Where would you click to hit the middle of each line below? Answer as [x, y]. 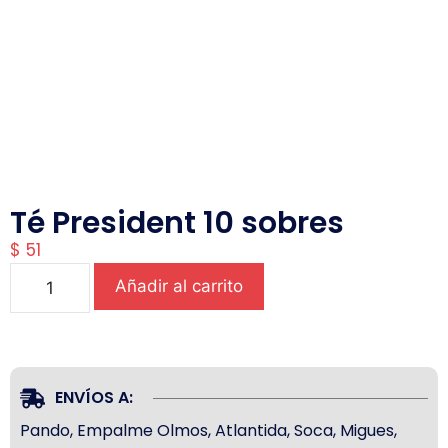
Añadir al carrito [179, 286]
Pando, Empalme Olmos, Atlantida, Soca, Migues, [208, 431]
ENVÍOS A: [94, 398]
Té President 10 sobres [177, 223]
